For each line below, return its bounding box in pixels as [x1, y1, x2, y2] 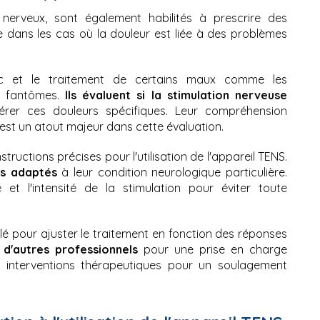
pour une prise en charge [138, 242, 287, 257]
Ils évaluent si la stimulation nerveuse [64, 88, 287, 103]
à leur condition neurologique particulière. [56, 165, 288, 180]
